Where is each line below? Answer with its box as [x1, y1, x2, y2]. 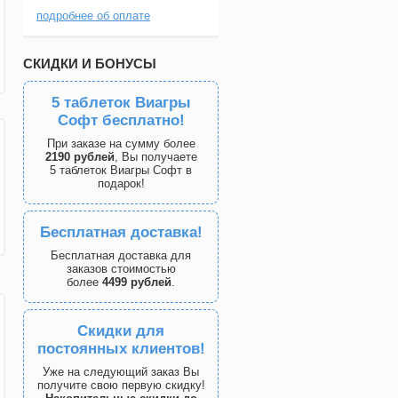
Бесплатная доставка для [51, 249, 191, 262]
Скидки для [77, 322, 164, 339]
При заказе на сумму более [46, 137, 195, 150]
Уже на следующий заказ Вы [43, 365, 199, 378]
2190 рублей [44, 150, 115, 163]
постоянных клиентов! [36, 340, 205, 357]
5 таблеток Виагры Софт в [50, 163, 192, 177]
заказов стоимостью [66, 262, 176, 275]
